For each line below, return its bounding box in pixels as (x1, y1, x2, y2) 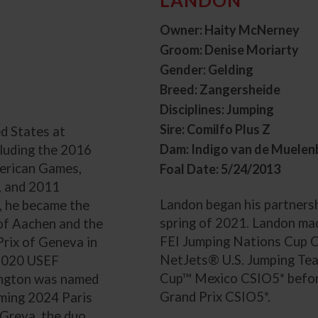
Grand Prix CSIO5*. (159, 288, 270, 305)
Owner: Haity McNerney (159, 21, 300, 38)
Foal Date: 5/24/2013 (159, 160, 280, 177)
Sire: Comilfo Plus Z (159, 121, 270, 137)
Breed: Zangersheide (159, 81, 280, 97)
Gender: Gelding (159, 61, 253, 77)
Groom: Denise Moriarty (159, 41, 299, 57)
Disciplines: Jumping (159, 101, 274, 117)
